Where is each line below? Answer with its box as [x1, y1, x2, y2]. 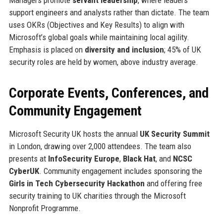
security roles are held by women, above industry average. [8, 56, 198, 67]
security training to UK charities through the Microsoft [8, 190, 186, 201]
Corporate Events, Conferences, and [8, 84, 209, 101]
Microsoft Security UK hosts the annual [8, 128, 140, 139]
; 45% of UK [164, 44, 201, 55]
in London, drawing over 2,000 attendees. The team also [8, 141, 191, 151]
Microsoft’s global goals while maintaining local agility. [8, 32, 189, 42]
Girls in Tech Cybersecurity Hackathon [8, 178, 145, 188]
